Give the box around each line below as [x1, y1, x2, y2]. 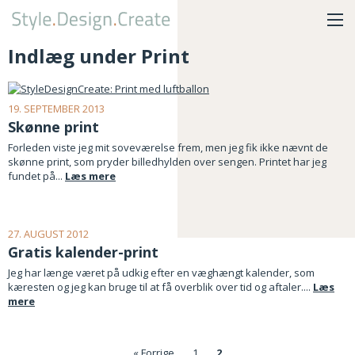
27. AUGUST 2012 [8, 226, 89, 241]
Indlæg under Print [8, 43, 189, 69]
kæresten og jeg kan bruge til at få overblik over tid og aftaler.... [8, 279, 313, 294]
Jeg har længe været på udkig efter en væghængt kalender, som [8, 265, 315, 280]
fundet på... [8, 168, 65, 183]
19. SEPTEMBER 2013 [8, 101, 105, 116]
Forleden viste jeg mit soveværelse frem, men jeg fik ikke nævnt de [8, 139, 328, 155]
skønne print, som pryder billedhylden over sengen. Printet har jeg [8, 154, 326, 169]
